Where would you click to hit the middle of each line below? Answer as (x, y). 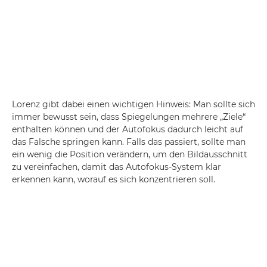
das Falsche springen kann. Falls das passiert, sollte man (129, 142)
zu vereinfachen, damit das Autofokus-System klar (117, 167)
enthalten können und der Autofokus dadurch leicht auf (128, 129)
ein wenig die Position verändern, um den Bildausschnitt (130, 154)
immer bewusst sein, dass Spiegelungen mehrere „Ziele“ (129, 117)
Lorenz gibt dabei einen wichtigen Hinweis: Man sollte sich (133, 104)
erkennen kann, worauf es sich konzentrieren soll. (114, 179)
